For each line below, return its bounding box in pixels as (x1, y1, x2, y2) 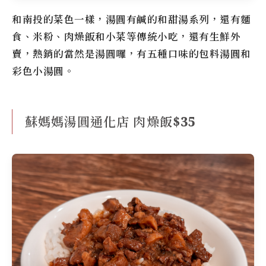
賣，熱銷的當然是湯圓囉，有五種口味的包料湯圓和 (12, 47, 251, 61)
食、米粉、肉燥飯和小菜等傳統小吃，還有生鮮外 (12, 30, 240, 44)
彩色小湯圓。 (12, 64, 74, 78)
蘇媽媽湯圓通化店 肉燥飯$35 (25, 113, 196, 130)
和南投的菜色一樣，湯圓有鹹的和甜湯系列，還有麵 (12, 12, 251, 27)
